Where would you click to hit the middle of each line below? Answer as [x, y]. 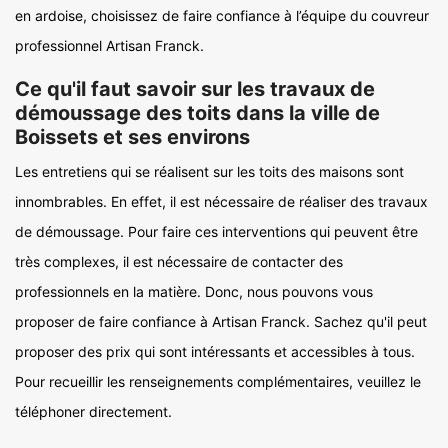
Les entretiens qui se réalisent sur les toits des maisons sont [209, 171]
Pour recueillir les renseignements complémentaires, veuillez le [218, 381]
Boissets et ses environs [132, 137]
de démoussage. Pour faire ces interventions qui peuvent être [216, 231]
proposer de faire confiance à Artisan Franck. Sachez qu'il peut [221, 321]
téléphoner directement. [93, 411]
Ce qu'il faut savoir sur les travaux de [195, 89]
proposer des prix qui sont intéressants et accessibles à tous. [215, 351]
